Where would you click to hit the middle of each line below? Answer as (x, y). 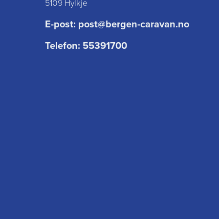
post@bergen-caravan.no (134, 24)
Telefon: (64, 45)
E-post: (62, 24)
